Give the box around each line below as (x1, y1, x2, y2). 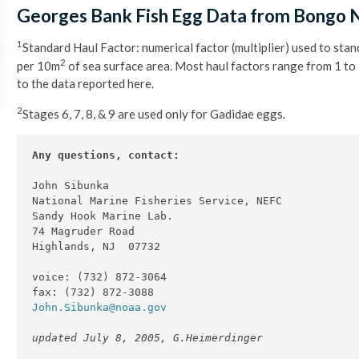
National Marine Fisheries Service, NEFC (32, 195, 283, 208)
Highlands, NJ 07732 (32, 240, 161, 253)
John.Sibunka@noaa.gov (32, 301, 167, 314)
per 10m (16, 58, 60, 73)
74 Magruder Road (32, 225, 135, 238)
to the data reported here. (16, 75, 154, 91)
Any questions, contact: (32, 149, 180, 162)
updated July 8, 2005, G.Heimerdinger (32, 332, 270, 345)
